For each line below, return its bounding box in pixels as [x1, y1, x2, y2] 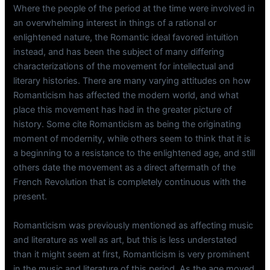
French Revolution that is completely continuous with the [13, 177, 246, 188]
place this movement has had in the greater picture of [13, 104, 233, 116]
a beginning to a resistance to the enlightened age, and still [13, 148, 256, 159]
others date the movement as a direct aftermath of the [13, 162, 236, 174]
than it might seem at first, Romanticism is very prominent [13, 248, 250, 260]
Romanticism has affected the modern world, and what [13, 90, 239, 101]
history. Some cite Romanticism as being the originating [13, 119, 242, 130]
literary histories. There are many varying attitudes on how [13, 75, 251, 87]
